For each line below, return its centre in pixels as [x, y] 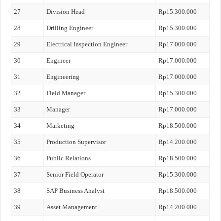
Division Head [66, 12]
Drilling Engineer [70, 28]
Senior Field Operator [75, 174]
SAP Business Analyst [76, 191]
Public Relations [69, 158]
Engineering [63, 77]
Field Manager [66, 93]
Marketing [61, 126]
